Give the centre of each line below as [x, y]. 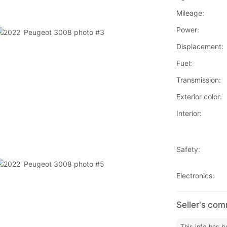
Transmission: [198, 80]
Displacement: [200, 47]
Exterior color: [199, 97]
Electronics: [195, 176]
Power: [187, 30]
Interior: [189, 113]
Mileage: [190, 13]
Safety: [188, 149]
